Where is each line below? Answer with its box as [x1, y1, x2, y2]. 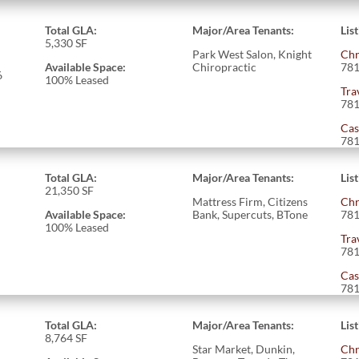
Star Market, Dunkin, [192, 341, 296, 356]
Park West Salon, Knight [192, 46, 313, 61]
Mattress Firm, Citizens [192, 194, 309, 208]
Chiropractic [192, 59, 257, 74]
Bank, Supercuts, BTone [192, 207, 309, 221]
